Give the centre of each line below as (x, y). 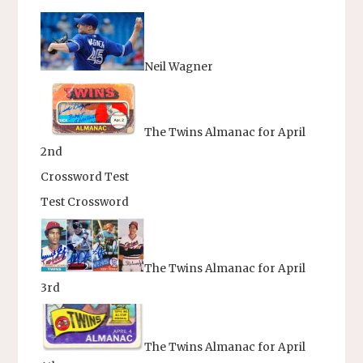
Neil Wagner (178, 66)
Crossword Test (84, 177)
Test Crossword (84, 203)
